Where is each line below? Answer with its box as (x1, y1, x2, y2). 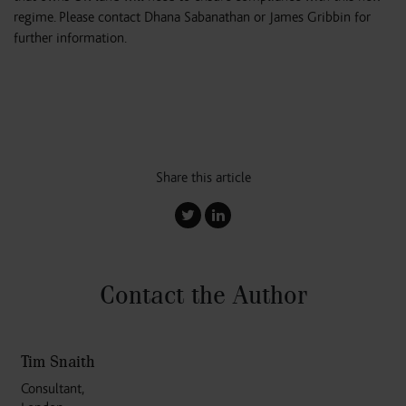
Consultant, (21, 381, 84, 397)
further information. (14, 30, 127, 46)
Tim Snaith (21, 352, 95, 371)
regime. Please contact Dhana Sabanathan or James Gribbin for (14, 9, 371, 25)
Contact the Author (99, 280, 307, 309)
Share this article (155, 169, 251, 186)
